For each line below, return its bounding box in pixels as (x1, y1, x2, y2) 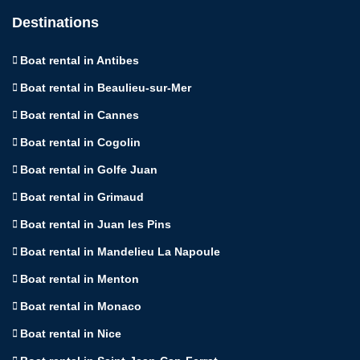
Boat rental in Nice (20, 327, 121, 341)
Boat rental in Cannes (20, 108, 139, 122)
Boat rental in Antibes (20, 54, 139, 67)
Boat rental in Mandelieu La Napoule (20, 245, 220, 259)
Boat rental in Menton (20, 272, 139, 286)
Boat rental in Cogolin (20, 136, 141, 149)
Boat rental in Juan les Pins (20, 218, 171, 231)
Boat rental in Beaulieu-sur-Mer (20, 81, 191, 95)
